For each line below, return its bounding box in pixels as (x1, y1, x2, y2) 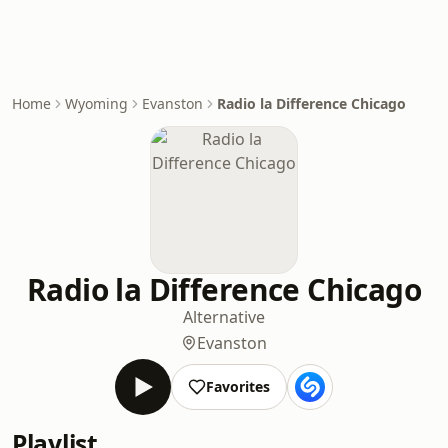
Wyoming (65, 94, 128, 113)
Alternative (183, 306, 265, 328)
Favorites (206, 377, 270, 396)
